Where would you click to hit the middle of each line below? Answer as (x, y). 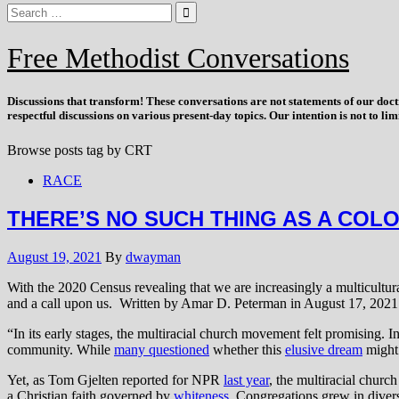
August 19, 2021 (54, 257)
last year (246, 380)
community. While (61, 350)
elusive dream (324, 350)
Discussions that (48, 102)
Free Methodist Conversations (178, 58)
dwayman (153, 257)
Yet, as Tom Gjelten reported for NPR (115, 380)
